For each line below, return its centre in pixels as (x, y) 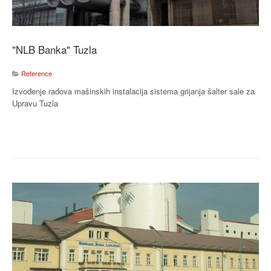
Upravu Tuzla (35, 103)
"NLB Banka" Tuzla (54, 50)
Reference (37, 73)
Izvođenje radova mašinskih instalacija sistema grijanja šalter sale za (133, 91)
